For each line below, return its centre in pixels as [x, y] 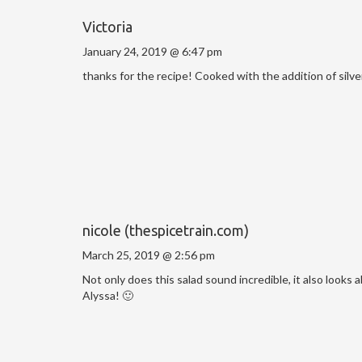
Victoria [107, 26]
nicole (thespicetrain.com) [166, 230]
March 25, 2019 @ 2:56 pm [149, 255]
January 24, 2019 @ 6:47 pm [152, 51]
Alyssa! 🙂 [108, 295]
